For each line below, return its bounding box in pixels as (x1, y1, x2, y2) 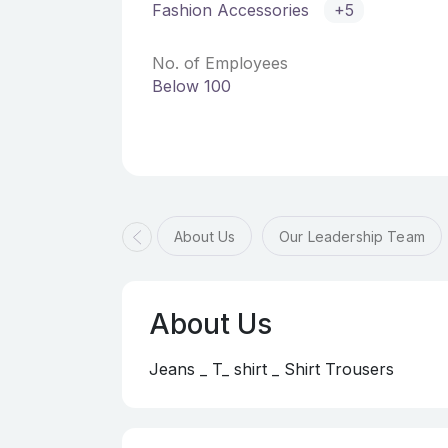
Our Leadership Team (279, 228, 425, 245)
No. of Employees (152, 53, 288, 73)
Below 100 (152, 76, 231, 96)
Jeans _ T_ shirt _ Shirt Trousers (149, 359, 394, 379)
